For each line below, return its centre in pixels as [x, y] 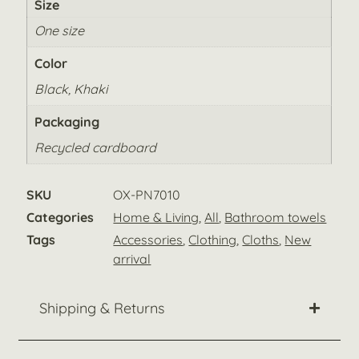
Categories [61, 218]
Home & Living [156, 218]
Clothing [213, 239]
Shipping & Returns [102, 308]
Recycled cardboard [95, 148]
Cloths [261, 239]
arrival [132, 258]
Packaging [67, 122]
